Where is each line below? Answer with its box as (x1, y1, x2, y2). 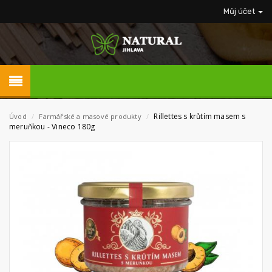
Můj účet (223, 7, 257, 16)
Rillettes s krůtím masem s (154, 111, 246, 121)
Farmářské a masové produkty (39, 112, 144, 121)
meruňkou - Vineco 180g (9, 121, 95, 132)
